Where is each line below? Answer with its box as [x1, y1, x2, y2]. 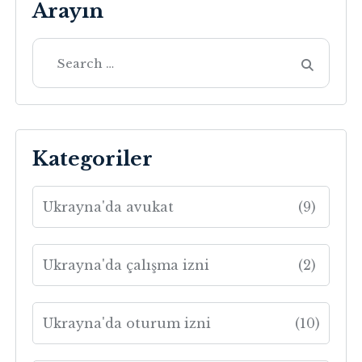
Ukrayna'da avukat [43, 199, 175, 215]
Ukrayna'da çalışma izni [43, 257, 210, 273]
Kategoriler [32, 147, 154, 170]
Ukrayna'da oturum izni [43, 315, 212, 331]
